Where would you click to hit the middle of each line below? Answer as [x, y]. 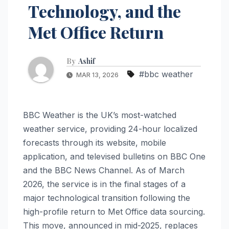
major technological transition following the [107, 198]
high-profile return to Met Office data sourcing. [114, 211]
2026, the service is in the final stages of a [104, 184]
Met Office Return [96, 32]
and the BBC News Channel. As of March [104, 170]
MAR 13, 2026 [97, 75]
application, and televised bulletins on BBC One [114, 156]
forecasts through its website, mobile [95, 142]
